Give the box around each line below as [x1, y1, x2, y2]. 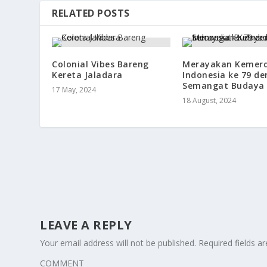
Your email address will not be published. [40, 237, 197, 249]
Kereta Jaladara [52, 69, 123, 81]
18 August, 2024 [182, 95, 236, 106]
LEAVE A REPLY [40, 217, 132, 234]
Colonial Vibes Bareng [52, 58, 149, 70]
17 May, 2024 [52, 85, 97, 95]
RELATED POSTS [52, 7, 130, 20]
